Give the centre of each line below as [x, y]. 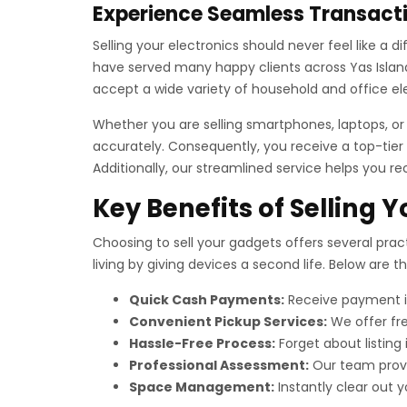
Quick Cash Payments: [207, 300]
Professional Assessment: [219, 365]
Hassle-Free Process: [202, 343]
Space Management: [202, 387]
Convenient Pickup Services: [228, 322]
